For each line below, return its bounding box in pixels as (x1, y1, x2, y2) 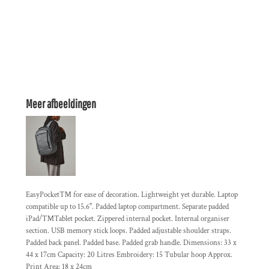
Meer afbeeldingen (26, 97, 96, 110)
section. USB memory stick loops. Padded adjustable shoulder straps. (26, 226, 231, 236)
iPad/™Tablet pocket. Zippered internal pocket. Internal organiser (26, 214, 229, 224)
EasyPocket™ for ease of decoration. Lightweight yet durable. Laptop (26, 190, 238, 200)
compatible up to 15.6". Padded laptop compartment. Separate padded (26, 202, 229, 212)
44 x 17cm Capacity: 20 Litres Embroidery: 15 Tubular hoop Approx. (26, 250, 232, 260)
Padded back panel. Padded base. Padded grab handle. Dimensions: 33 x (26, 238, 237, 248)
